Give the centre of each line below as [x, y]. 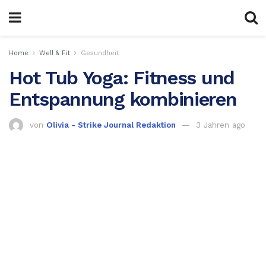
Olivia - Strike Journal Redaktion [111, 125]
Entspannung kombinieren [123, 99]
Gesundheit [100, 53]
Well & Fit [55, 53]
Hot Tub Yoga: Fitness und [122, 78]
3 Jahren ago [221, 125]
